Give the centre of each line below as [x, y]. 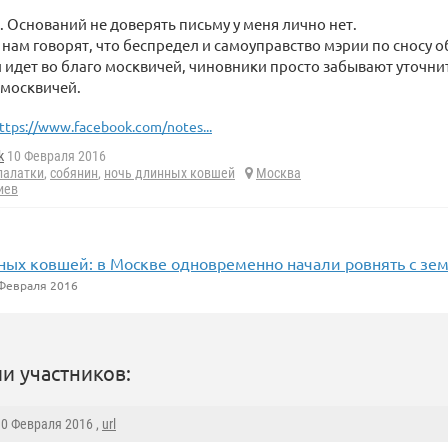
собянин [74, 173]
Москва [278, 173]
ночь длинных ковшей [169, 173]
